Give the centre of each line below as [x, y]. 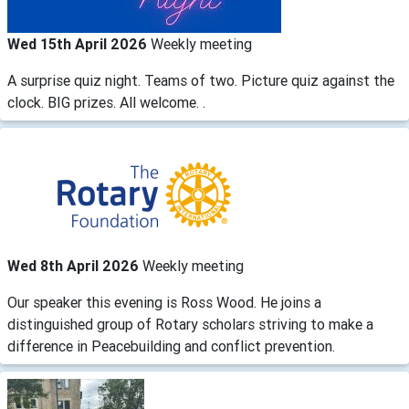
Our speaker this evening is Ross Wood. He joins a [164, 302]
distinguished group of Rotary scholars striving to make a [190, 324]
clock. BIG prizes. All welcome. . [106, 102]
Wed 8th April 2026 [75, 266]
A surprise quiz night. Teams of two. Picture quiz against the [201, 80]
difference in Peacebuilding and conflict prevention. [171, 346]
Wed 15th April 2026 [79, 44]
